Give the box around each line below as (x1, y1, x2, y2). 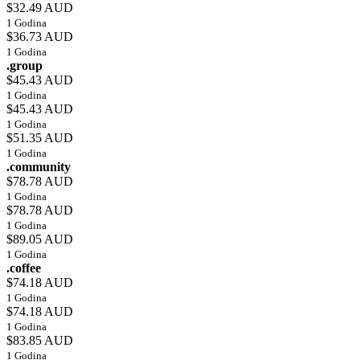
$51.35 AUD (6, 131, 73, 145)
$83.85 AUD (6, 333, 73, 348)
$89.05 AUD (6, 232, 73, 247)
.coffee (6, 261, 41, 276)
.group (6, 59, 43, 73)
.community (6, 160, 71, 174)
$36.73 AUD (6, 30, 73, 44)
